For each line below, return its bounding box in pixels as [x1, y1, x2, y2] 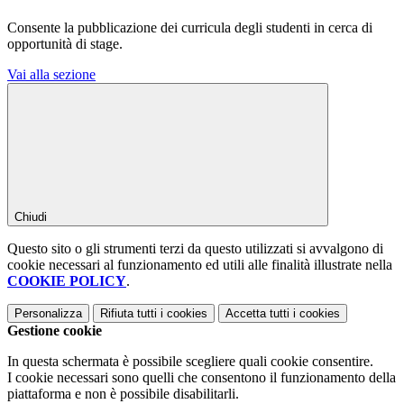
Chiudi [14, 209, 47, 224]
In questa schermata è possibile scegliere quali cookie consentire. [7, 353, 373, 369]
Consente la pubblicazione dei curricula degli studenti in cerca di [7, 19, 372, 35]
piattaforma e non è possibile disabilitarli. [7, 385, 239, 401]
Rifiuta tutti [100, 306, 157, 320]
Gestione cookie [7, 322, 102, 338]
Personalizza [14, 306, 82, 320]
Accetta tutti [225, 306, 289, 320]
